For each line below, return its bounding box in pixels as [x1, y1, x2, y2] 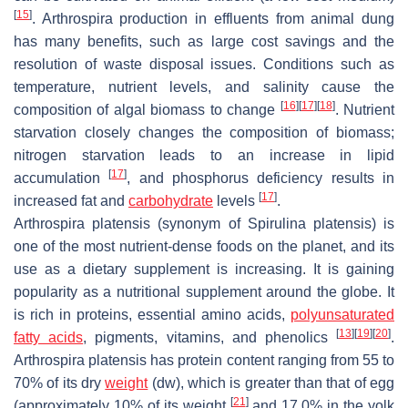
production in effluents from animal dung [112, 10, 395, 26]
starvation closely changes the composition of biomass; [14, 124, 394, 140]
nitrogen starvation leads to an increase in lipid [14, 147, 394, 163]
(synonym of [150, 215, 248, 231]
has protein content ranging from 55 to [147, 352, 394, 368]
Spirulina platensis [247, 215, 372, 231]
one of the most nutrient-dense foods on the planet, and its [14, 238, 394, 254]
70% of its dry [14, 374, 106, 391]
